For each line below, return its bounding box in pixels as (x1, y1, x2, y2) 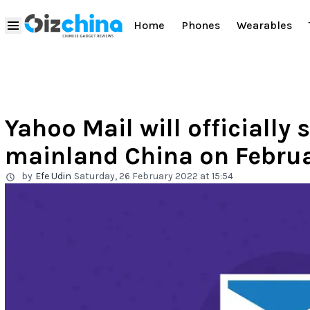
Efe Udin (35, 170, 71, 182)
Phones (181, 19, 220, 33)
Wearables (237, 19, 292, 33)
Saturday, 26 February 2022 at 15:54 (74, 170, 233, 182)
